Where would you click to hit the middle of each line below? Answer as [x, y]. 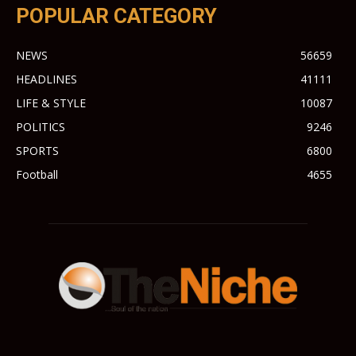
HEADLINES [46, 79]
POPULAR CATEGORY [116, 16]
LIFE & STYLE [51, 103]
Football [37, 175]
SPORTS [37, 151]
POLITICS [41, 127]
